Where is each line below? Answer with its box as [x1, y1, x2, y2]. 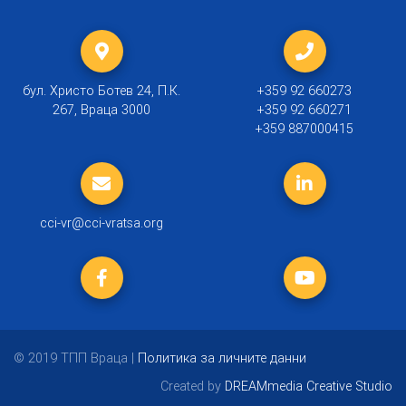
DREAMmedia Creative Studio [225, 378, 392, 395]
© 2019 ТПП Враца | [14, 350, 138, 367]
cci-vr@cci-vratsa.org [40, 215, 163, 232]
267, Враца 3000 [53, 101, 150, 119]
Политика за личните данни [138, 350, 306, 367]
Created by [160, 378, 225, 395]
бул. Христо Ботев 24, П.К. [23, 82, 180, 100]
